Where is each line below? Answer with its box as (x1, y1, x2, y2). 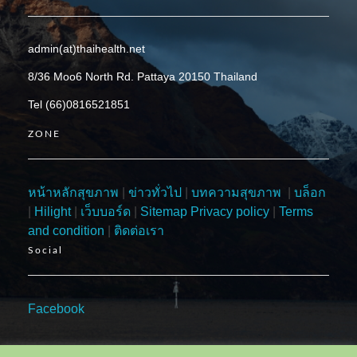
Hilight (34, 204, 71, 218)
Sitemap (140, 204, 187, 218)
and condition (28, 223, 104, 237)
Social (28, 245, 63, 256)
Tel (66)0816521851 (28, 97, 130, 111)
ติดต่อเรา (114, 223, 164, 237)
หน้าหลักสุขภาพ (28, 185, 119, 199)
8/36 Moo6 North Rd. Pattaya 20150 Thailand (28, 69, 261, 83)
